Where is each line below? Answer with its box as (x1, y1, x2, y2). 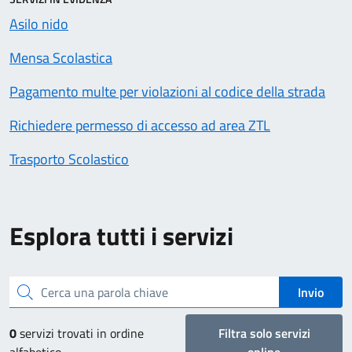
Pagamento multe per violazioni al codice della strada (9, 81, 325, 102)
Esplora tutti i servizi (9, 217, 233, 255)
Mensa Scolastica (9, 47, 112, 68)
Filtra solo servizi (218, 324, 310, 343)
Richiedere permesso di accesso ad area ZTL (9, 115, 270, 136)
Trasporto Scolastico (9, 148, 129, 170)
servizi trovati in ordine (16, 324, 144, 343)
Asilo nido (9, 13, 68, 35)
